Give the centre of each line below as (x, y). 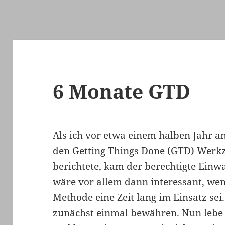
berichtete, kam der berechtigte (126, 166)
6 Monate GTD (122, 91)
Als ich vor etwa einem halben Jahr (134, 135)
